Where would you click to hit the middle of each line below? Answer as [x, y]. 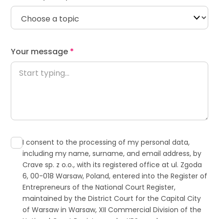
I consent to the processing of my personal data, [106, 142]
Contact [147, 133]
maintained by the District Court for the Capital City [112, 198]
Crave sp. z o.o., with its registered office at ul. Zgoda [112, 165]
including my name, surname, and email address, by [112, 153]
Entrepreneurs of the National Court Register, [99, 187]
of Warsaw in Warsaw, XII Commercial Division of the [112, 210]
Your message [40, 52]
